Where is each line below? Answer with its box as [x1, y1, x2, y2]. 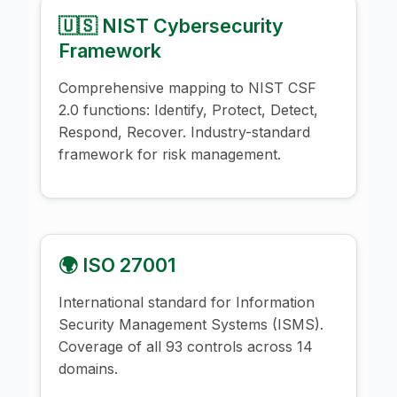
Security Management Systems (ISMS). [58, 315, 323, 333]
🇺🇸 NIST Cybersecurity [58, 13, 284, 37]
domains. [58, 359, 118, 378]
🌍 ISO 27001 [58, 253, 175, 276]
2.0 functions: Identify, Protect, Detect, [58, 100, 318, 119]
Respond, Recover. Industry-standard [58, 122, 310, 141]
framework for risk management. [58, 144, 281, 163]
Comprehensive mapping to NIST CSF [58, 78, 316, 97]
